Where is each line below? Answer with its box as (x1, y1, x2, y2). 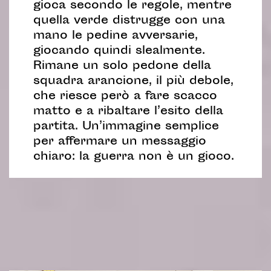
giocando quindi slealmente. (33, 43, 205, 60)
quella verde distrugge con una (33, 13, 225, 30)
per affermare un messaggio (33, 134, 206, 151)
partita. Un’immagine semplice (33, 119, 219, 135)
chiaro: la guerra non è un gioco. (33, 149, 234, 166)
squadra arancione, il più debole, (33, 73, 233, 90)
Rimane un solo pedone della (33, 58, 211, 75)
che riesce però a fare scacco (33, 88, 217, 105)
